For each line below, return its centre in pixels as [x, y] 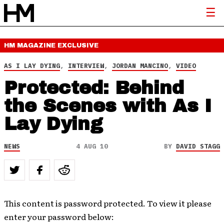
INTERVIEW [86, 66]
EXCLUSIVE [78, 45]
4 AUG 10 [92, 146]
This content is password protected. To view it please [108, 203]
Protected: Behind [94, 88]
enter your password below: [59, 216]
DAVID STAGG [198, 146]
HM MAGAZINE [31, 45]
